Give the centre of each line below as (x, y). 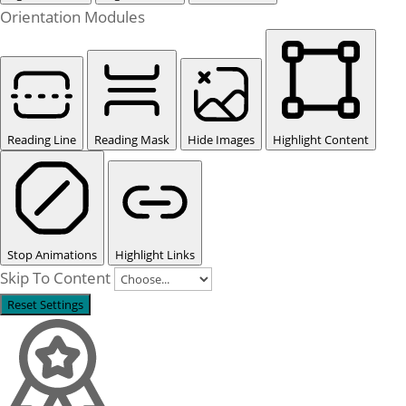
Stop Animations (52, 255)
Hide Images (221, 140)
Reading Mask (132, 140)
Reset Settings (45, 304)
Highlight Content (321, 140)
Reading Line (42, 140)
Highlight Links (155, 255)
